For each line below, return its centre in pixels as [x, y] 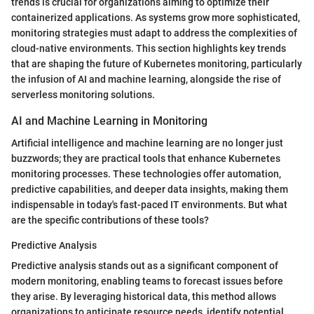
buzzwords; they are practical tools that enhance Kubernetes [146, 159]
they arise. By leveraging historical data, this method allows [144, 297]
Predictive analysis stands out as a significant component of [145, 266]
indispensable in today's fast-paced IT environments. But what [149, 205]
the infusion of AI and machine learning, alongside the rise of [146, 79]
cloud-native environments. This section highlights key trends [149, 48]
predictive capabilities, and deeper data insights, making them [150, 190]
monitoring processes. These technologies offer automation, [146, 174]
